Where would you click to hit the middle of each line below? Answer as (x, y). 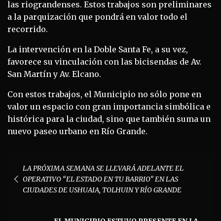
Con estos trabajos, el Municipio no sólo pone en (104, 94)
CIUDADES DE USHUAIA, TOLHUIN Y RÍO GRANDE (102, 190)
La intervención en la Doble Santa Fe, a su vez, (98, 49)
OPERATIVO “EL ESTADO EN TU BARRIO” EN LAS (100, 179)
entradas (34, 191)
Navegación (43, 160)
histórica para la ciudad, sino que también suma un (109, 119)
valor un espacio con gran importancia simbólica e (109, 106)
